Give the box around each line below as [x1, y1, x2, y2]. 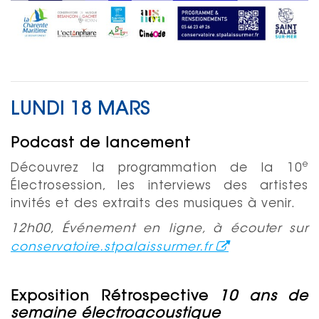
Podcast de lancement [11, 136, 191, 151]
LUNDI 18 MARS [11, 100, 150, 120]
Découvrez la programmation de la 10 [11, 162, 303, 174]
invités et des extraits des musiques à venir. [11, 197, 300, 210]
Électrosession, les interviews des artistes [11, 179, 308, 192]
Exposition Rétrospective [11, 289, 219, 304]
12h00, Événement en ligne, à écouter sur [11, 222, 308, 235]
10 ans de [219, 289, 308, 304]
